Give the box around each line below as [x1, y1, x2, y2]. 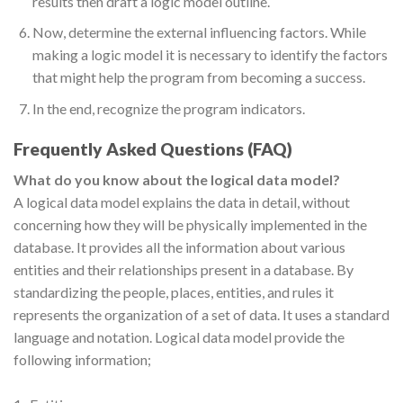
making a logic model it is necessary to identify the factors [31, 46, 388, 64]
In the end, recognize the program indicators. [31, 100, 305, 118]
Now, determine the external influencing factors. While [31, 23, 366, 41]
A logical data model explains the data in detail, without [13, 193, 350, 211]
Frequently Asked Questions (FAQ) [13, 138, 292, 159]
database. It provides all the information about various [13, 238, 345, 256]
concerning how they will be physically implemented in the [13, 216, 367, 234]
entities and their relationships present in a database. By [13, 261, 354, 279]
